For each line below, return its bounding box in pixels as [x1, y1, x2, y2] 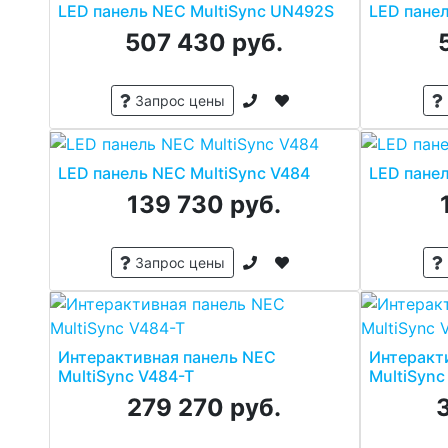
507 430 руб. [125, 28, 284, 58]
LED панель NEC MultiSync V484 [57, 162, 310, 183]
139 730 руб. [127, 189, 282, 219]
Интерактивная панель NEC [57, 346, 276, 367]
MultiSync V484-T [57, 365, 194, 386]
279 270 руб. [127, 392, 282, 422]
